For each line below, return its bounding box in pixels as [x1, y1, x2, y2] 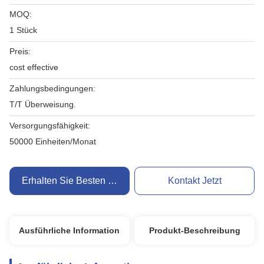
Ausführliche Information [19, 226, 120, 235]
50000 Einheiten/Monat [9, 137, 96, 146]
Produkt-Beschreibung [148, 226, 240, 235]
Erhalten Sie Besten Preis [21, 176, 130, 186]
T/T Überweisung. [9, 100, 76, 109]
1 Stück [9, 25, 37, 35]
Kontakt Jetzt [167, 176, 222, 186]
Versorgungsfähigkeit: [9, 121, 90, 130]
